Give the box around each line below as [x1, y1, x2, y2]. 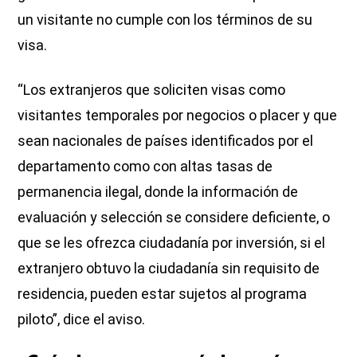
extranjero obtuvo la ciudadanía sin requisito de [18, 259, 320, 277]
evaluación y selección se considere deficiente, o [18, 208, 331, 226]
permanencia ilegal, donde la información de [18, 182, 299, 200]
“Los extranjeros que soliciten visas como [18, 80, 286, 98]
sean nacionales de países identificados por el [18, 131, 314, 149]
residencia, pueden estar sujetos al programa [18, 284, 308, 302]
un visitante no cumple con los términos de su [18, 10, 313, 28]
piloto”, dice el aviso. [18, 310, 146, 328]
